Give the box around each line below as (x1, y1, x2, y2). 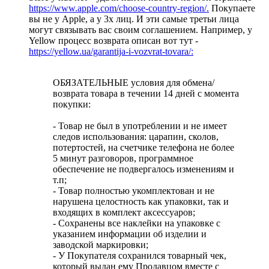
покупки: (53, 98, 91, 109)
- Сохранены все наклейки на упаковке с (53, 217, 220, 228)
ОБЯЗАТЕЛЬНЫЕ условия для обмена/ (53, 77, 214, 88)
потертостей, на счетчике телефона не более (53, 142, 234, 153)
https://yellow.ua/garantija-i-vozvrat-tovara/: (29, 46, 193, 56)
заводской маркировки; (53, 239, 148, 250)
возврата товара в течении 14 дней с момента (53, 88, 239, 98)
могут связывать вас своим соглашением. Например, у (29, 24, 252, 35)
